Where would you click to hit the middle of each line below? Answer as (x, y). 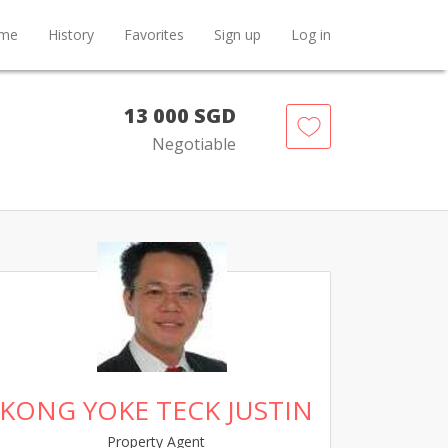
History (71, 34)
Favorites (154, 34)
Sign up (237, 34)
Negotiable (194, 144)
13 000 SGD (180, 115)
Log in (311, 34)
